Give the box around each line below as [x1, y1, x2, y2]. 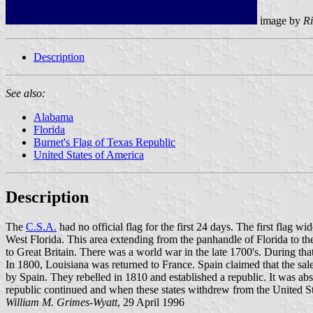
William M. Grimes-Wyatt [6, 296, 117, 308]
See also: [6, 87, 45, 99]
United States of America [34, 148, 144, 161]
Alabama [34, 110, 73, 123]
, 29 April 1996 [117, 296, 184, 308]
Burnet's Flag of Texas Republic [34, 136, 175, 148]
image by [257, 14, 303, 27]
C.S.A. [26, 220, 57, 233]
